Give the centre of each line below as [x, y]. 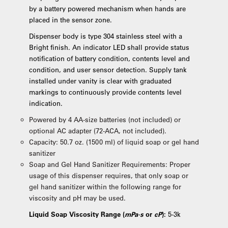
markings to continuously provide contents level [105, 92]
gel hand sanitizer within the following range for [105, 187]
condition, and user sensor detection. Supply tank [108, 69]
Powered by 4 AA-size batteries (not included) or [105, 119]
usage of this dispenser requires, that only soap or [108, 175]
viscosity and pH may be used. [78, 198]
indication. [46, 103]
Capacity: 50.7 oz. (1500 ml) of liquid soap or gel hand [114, 142]
